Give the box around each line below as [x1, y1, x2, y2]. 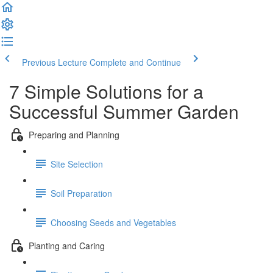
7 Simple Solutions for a [9, 78, 204, 104]
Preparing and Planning [29, 128, 119, 141]
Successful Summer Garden [9, 98, 239, 124]
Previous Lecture [22, 56, 87, 68]
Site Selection [51, 157, 103, 170]
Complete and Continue [90, 56, 181, 68]
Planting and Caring [29, 239, 105, 252]
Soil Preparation [51, 186, 112, 199]
